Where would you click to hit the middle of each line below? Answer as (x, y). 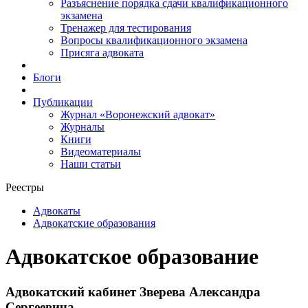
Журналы (82, 127)
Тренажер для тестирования (126, 28)
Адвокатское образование (132, 257)
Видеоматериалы (101, 152)
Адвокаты (57, 211)
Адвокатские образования (94, 223)
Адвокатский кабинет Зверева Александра (133, 291)
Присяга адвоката (102, 53)
